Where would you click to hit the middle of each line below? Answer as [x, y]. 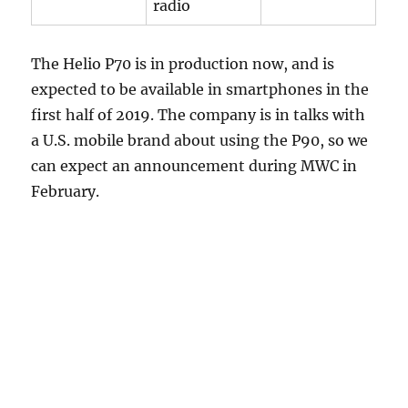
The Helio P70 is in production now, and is [183, 64]
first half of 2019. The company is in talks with [199, 115]
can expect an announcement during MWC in [194, 166]
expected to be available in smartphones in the [200, 90]
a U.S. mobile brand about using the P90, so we [200, 141]
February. [66, 192]
